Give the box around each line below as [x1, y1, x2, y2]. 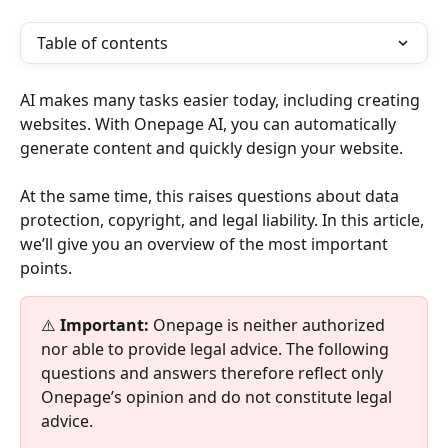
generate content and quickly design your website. [20, 137, 403, 159]
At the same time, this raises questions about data [20, 185, 403, 208]
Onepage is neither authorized [149, 314, 389, 337]
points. [20, 257, 72, 280]
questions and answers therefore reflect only [41, 362, 387, 385]
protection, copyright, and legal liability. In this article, [20, 209, 428, 232]
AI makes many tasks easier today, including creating [20, 89, 424, 111]
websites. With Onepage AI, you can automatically [20, 113, 400, 135]
